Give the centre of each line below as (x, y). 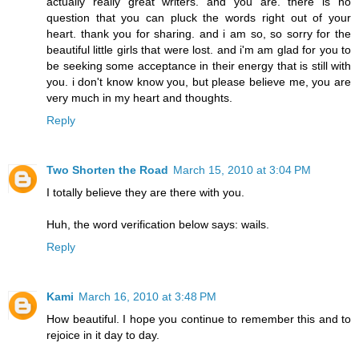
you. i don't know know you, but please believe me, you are (199, 81)
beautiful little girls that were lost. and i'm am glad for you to (199, 49)
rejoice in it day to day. (103, 335)
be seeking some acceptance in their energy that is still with (199, 65)
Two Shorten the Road (107, 169)
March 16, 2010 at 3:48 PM (147, 296)
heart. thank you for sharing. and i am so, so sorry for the (199, 33)
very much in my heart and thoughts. (139, 97)
